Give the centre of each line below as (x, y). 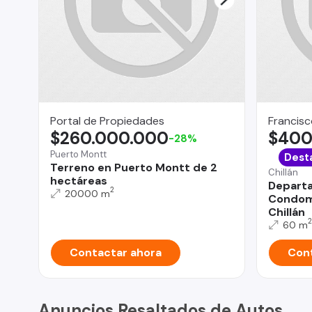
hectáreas (79, 180)
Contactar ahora (116, 252)
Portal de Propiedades (107, 120)
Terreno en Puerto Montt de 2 (134, 167)
